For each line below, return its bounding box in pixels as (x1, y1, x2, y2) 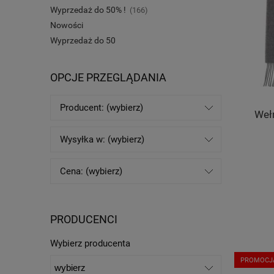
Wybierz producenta (50, 237, 130, 249)
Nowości (50, 20, 83, 31)
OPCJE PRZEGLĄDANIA (50, 71, 166, 84)
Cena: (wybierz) (60, 165, 122, 177)
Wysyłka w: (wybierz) (60, 133, 144, 145)
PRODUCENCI (50, 212, 117, 226)
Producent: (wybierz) (60, 102, 143, 113)
